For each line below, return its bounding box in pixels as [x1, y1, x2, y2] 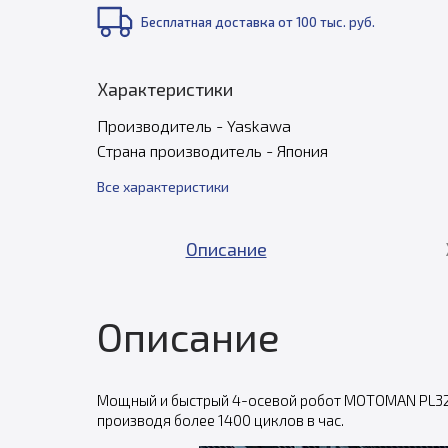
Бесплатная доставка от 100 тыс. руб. [140, 14, 375, 30]
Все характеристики [96, 178, 229, 195]
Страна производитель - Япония [96, 141, 328, 160]
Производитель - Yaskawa [96, 116, 291, 135]
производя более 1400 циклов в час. [96, 411, 344, 429]
